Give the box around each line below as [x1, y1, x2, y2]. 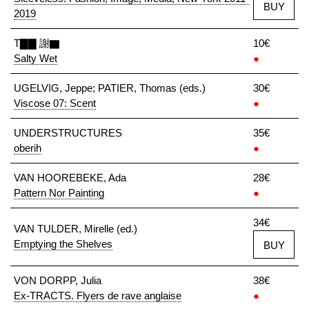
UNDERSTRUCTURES [14, 127, 122, 139]
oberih [14, 142, 41, 154]
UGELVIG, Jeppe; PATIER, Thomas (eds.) [14, 82, 206, 94]
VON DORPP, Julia [14, 275, 101, 286]
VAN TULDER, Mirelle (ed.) [14, 223, 137, 235]
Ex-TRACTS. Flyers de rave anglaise [14, 290, 181, 301]
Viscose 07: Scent [14, 97, 96, 109]
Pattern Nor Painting [14, 187, 104, 199]
